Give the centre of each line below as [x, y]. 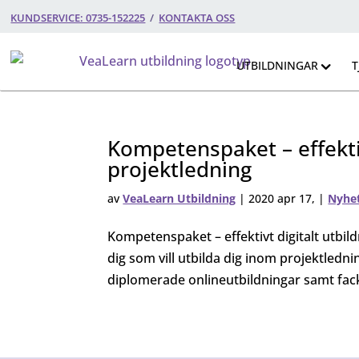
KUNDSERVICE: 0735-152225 [78, 18]
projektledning [180, 169]
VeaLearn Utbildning [179, 198]
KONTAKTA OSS [197, 18]
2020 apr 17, [282, 198]
